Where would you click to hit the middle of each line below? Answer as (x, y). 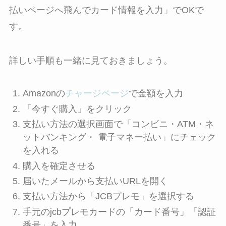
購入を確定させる (59, 166)
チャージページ (97, 94)
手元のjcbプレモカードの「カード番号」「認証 (119, 212)
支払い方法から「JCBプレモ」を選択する (108, 196)
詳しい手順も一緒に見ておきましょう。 (91, 61)
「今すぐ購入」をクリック (77, 109)
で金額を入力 (156, 94)
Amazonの (44, 94)
